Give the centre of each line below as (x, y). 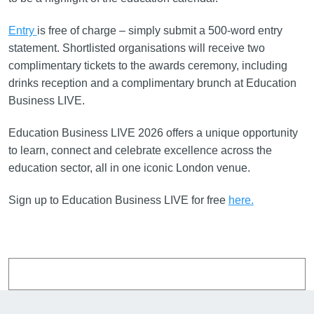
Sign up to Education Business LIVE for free (118, 200)
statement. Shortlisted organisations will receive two (136, 48)
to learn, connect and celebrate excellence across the (140, 150)
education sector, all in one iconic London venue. (130, 168)
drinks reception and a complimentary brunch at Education (152, 83)
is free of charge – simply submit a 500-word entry (159, 30)
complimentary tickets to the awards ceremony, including (148, 65)
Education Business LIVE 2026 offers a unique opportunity (153, 132)
